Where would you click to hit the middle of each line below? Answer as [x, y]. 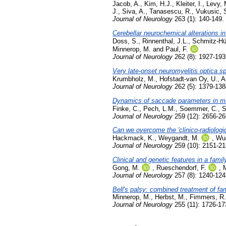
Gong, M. [126, 168]
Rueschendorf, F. [181, 168]
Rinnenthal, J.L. [165, 41]
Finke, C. [126, 108]
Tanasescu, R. [171, 12]
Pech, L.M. [159, 108]
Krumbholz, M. [134, 79]
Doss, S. [125, 41]
